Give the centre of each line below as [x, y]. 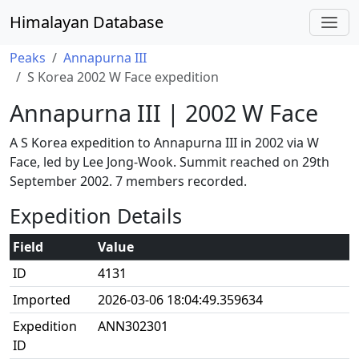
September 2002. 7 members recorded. [128, 181]
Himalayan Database [87, 22]
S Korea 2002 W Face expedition [123, 77]
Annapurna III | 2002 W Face [164, 113]
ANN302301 [133, 326]
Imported [42, 300]
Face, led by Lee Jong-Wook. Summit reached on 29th [169, 162]
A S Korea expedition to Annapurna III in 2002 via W [164, 143]
